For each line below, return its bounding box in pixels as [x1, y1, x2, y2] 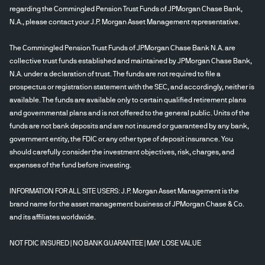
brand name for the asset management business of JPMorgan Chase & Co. [9, 200, 244, 208]
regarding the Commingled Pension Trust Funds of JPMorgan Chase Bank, [9, 5, 243, 12]
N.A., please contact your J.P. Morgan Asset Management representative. [9, 18, 240, 25]
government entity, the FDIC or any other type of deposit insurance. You [9, 135, 233, 143]
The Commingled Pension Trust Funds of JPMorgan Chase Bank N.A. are [9, 44, 235, 51]
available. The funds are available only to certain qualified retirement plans [9, 96, 246, 104]
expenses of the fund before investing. [9, 161, 131, 169]
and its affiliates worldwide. [9, 213, 96, 221]
